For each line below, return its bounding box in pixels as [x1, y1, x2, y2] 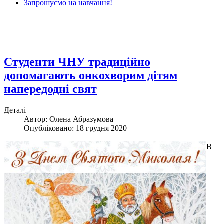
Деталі [4, 106, 26, 115]
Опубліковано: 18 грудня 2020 [24, 124, 127, 133]
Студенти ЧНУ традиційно [4, 55, 150, 69]
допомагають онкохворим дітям [4, 69, 177, 82]
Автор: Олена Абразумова [24, 115, 113, 124]
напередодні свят [4, 82, 97, 96]
